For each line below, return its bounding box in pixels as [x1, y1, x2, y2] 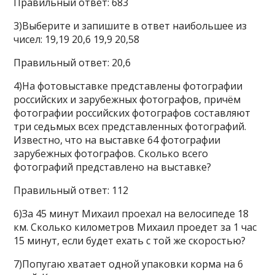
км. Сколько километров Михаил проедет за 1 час [14, 220, 257, 234]
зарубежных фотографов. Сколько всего [14, 147, 209, 160]
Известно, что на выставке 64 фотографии [14, 133, 221, 147]
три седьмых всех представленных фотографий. [14, 120, 247, 133]
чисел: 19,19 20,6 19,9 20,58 [14, 33, 140, 46]
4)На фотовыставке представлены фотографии [14, 79, 243, 93]
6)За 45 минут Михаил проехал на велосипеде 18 [14, 207, 249, 220]
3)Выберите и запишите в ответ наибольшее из [14, 19, 247, 33]
